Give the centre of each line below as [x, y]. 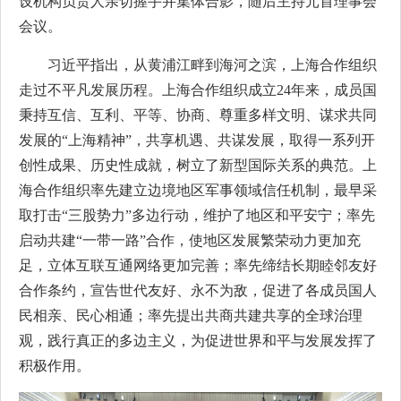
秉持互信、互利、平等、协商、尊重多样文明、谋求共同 [198, 115]
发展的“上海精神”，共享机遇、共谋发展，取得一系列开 [197, 140]
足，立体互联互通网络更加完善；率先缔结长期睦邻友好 [198, 265]
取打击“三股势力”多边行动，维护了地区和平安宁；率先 [197, 215]
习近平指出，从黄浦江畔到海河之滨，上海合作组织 [212, 65]
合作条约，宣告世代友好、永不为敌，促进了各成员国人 [198, 290]
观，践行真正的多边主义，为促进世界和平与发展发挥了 [198, 341]
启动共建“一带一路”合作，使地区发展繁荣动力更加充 [190, 240]
